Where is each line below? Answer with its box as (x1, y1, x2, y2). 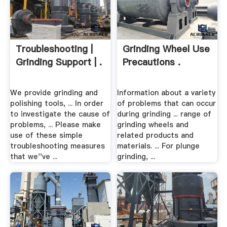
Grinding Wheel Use (123, 42, 210, 55)
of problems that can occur (117, 98, 216, 109)
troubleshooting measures (10, 141, 105, 152)
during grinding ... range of (117, 109, 212, 120)
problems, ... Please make (10, 120, 101, 130)
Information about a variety (117, 88, 216, 98)
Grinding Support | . (15, 55, 102, 68)
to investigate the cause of (10, 109, 110, 120)
